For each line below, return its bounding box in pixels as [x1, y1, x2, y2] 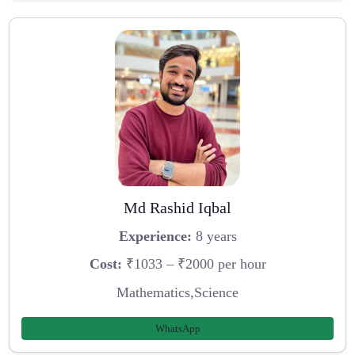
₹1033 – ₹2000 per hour [121, 256, 266, 273]
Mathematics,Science [116, 284, 239, 301]
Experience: [118, 227, 192, 244]
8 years [191, 227, 237, 244]
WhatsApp [155, 322, 200, 334]
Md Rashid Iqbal [124, 199, 231, 217]
